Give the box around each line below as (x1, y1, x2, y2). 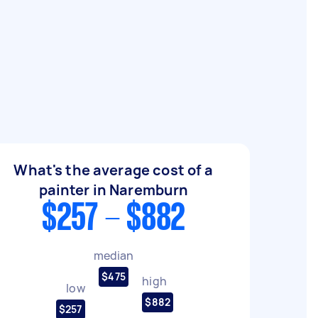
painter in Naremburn (38, 180, 189, 199)
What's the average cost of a (13, 160, 214, 180)
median (93, 247, 134, 263)
